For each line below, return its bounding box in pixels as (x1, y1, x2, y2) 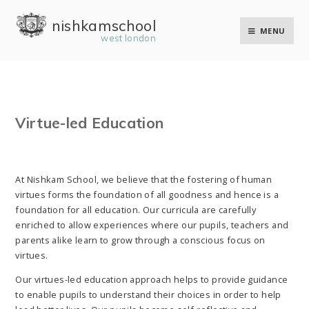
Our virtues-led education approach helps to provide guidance (15, 272, 288, 286)
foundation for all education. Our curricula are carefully (15, 203, 257, 216)
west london (101, 32, 157, 43)
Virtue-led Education (15, 113, 164, 132)
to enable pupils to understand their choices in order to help (15, 288, 281, 301)
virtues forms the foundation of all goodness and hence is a (15, 188, 279, 201)
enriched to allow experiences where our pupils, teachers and (15, 218, 289, 231)
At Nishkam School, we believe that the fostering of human (15, 172, 272, 186)
